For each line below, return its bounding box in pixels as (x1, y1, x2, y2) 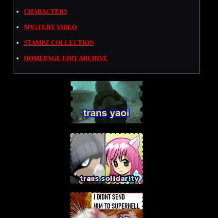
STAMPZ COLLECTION (24, 38, 94, 46)
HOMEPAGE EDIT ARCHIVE (24, 54, 108, 62)
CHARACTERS (24, 7, 67, 15)
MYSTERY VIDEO (24, 23, 77, 31)
